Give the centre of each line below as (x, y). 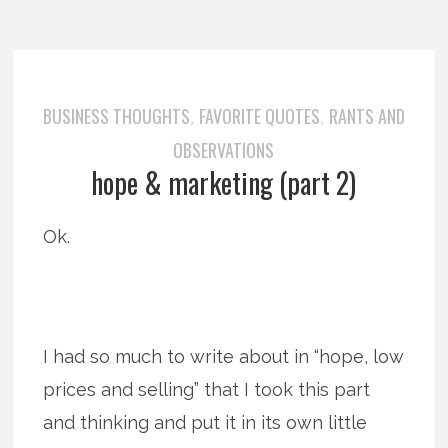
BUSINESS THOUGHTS (116, 116)
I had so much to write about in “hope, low (224, 357)
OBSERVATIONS (224, 150)
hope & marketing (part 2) (224, 183)
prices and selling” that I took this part (207, 390)
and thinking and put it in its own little (205, 423)
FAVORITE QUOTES (259, 116)
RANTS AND (366, 116)
